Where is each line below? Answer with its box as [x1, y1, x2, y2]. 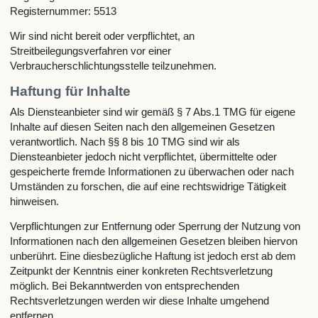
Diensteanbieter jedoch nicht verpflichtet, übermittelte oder [10, 150, 278, 163]
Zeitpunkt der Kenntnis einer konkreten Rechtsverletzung [10, 265, 273, 278]
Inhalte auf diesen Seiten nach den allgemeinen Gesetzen [10, 121, 275, 133]
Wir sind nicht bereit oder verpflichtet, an [10, 30, 195, 43]
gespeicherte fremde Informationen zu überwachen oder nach [10, 165, 295, 178]
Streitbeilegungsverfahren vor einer [10, 45, 172, 57]
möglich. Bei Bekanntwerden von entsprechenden [10, 280, 240, 292]
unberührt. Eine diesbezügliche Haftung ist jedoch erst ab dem [10, 250, 297, 263]
